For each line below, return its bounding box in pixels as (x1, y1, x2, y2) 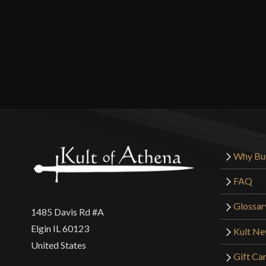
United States (31, 239, 86, 251)
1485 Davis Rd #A (31, 205, 104, 217)
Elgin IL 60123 (31, 222, 89, 234)
